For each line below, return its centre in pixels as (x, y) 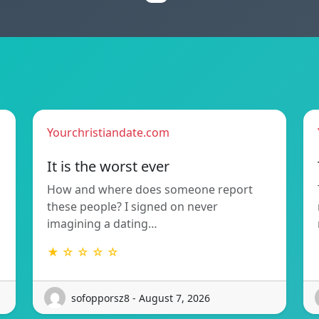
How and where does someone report (150, 190)
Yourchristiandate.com (108, 133)
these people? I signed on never (132, 207)
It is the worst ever (108, 167)
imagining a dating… (102, 224)
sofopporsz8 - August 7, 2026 (141, 298)
